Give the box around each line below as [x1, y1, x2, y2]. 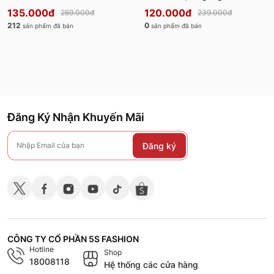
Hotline [29, 245, 54, 254]
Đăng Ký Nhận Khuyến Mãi [7, 111, 144, 124]
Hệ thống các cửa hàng [104, 259, 198, 270]
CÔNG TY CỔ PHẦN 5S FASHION [7, 234, 139, 245]
